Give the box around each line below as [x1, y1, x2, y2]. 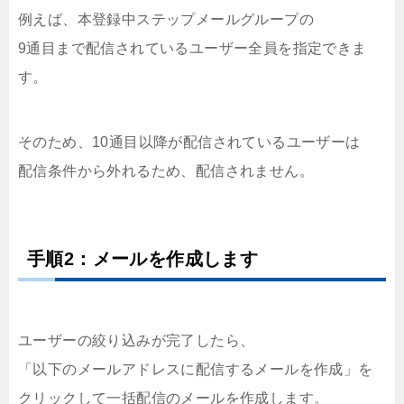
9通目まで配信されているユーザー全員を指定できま [18, 41, 367, 57]
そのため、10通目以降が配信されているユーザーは [18, 134, 361, 151]
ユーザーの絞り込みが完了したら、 [18, 333, 255, 349]
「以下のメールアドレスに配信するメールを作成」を [18, 362, 373, 378]
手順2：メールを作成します [27, 249, 259, 270]
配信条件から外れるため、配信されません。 [18, 163, 314, 179]
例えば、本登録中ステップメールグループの [18, 12, 314, 28]
